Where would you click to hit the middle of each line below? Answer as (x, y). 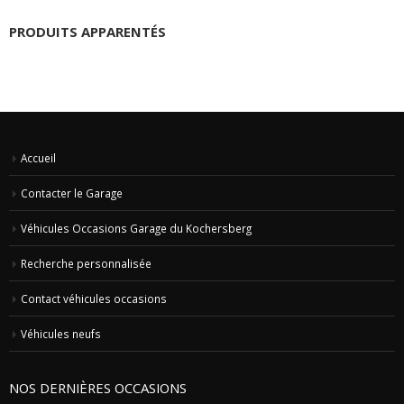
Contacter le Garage (72, 193)
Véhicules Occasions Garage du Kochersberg (136, 229)
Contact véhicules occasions (94, 299)
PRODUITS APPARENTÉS (87, 32)
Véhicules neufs (61, 334)
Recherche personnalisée (86, 264)
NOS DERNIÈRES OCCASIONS (98, 388)
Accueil (38, 158)
